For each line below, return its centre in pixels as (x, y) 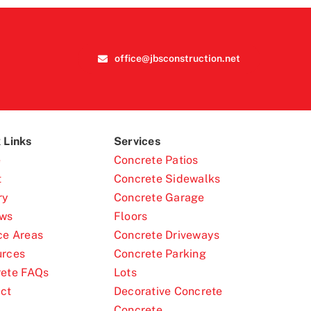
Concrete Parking (160, 253)
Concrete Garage (159, 197)
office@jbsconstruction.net (177, 59)
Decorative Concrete (168, 291)
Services (137, 141)
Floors (131, 216)
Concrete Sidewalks (167, 178)
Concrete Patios (156, 160)
